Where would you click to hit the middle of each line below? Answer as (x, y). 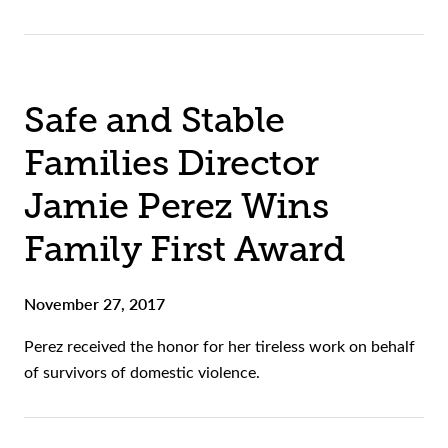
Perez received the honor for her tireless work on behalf (219, 346)
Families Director (171, 163)
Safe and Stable (154, 120)
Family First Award (184, 249)
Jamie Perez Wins (176, 206)
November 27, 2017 (94, 304)
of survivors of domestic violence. (144, 372)
